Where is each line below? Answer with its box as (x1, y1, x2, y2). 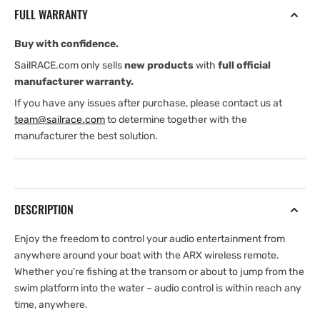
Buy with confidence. (14, 38, 119, 50)
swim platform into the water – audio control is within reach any (14, 282, 301, 294)
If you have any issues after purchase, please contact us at (14, 97, 282, 109)
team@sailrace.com (14, 114, 105, 126)
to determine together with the (105, 114, 247, 126)
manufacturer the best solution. (14, 130, 158, 142)
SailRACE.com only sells (14, 59, 124, 71)
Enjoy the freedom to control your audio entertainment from (14, 233, 285, 245)
